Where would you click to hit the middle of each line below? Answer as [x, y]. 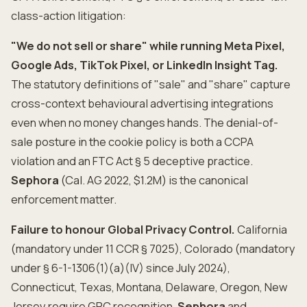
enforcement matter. [64, 199]
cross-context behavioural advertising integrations [142, 103]
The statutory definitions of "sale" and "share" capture [151, 84]
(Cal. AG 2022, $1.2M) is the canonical [153, 180]
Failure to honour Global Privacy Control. [123, 230]
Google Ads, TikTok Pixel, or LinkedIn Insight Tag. [145, 65]
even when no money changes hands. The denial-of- [145, 123]
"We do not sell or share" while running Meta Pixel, [148, 46]
